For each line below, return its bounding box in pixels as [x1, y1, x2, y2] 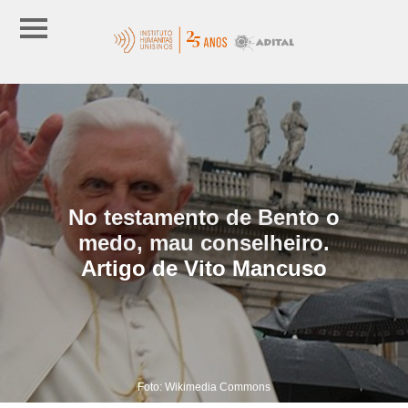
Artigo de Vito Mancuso [81, 255, 327, 280]
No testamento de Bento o [68, 204, 340, 229]
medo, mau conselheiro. [78, 229, 330, 255]
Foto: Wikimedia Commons [138, 380, 270, 393]
